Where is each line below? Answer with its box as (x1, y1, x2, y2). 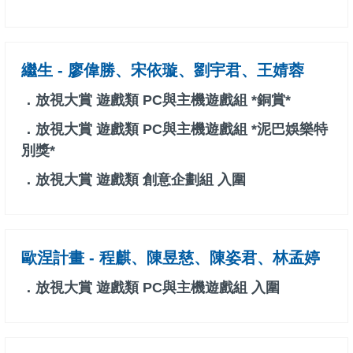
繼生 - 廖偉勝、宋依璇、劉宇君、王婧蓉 (21, 61, 304, 80)
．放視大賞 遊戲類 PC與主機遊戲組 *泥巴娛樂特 (21, 121, 328, 138)
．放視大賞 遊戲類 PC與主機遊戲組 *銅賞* (21, 92, 291, 109)
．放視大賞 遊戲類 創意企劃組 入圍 (21, 172, 246, 188)
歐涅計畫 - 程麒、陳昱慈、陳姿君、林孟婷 (21, 249, 320, 267)
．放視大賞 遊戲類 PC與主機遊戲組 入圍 (21, 280, 280, 296)
